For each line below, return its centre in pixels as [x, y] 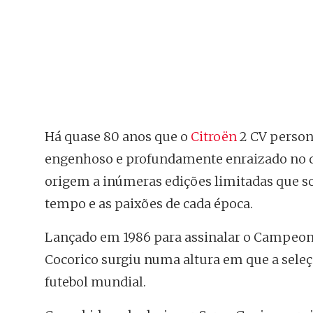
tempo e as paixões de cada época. [149, 204]
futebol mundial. [95, 282]
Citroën [214, 137]
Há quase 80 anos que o [118, 137]
